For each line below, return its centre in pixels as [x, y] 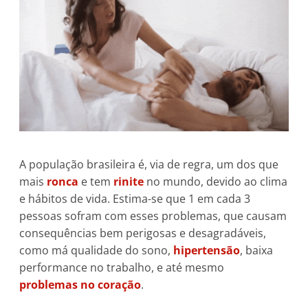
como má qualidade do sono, [96, 250]
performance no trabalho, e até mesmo [122, 267]
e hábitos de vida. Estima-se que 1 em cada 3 [135, 198]
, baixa [256, 250]
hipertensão [207, 250]
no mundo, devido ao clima [216, 181]
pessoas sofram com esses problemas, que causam [153, 216]
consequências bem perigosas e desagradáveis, [143, 233]
